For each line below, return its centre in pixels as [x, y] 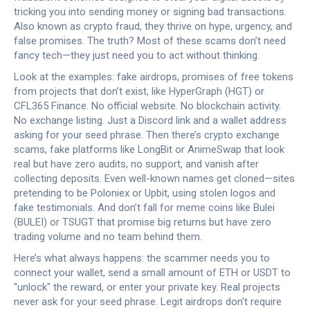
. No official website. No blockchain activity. [184, 106]
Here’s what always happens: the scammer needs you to [142, 258]
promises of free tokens [238, 77]
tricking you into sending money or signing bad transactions [149, 12]
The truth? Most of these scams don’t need [185, 41]
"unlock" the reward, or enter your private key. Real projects [147, 287]
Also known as [49, 26]
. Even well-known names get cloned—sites [197, 179]
